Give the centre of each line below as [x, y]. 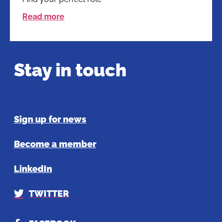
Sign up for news [50, 119]
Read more [43, 17]
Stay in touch [70, 70]
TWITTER [49, 194]
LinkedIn [33, 168]
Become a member [55, 144]
